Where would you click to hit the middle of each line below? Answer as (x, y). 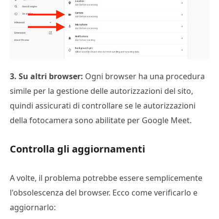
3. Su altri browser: (46, 76)
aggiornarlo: (33, 207)
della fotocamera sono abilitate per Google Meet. (101, 120)
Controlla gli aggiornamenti (77, 149)
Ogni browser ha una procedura (144, 76)
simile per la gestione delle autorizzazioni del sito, (101, 91)
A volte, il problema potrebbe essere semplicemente (106, 178)
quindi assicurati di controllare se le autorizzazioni (103, 105)
